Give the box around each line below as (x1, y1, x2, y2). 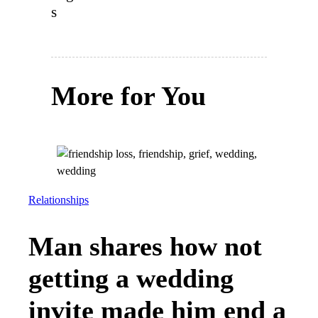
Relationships (28, 193, 89, 207)
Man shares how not (28, 231, 262, 261)
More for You (51, 80, 206, 111)
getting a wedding (28, 263, 234, 293)
